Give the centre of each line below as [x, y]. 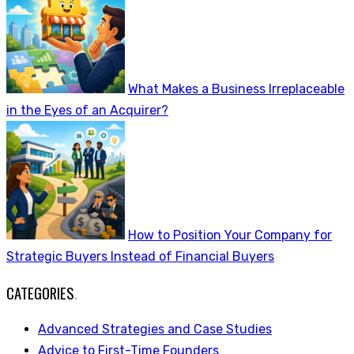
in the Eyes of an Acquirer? [87, 111]
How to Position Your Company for [230, 235]
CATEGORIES [40, 292]
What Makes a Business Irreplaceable [236, 89]
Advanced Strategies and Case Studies [155, 329]
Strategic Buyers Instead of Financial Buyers [140, 257]
